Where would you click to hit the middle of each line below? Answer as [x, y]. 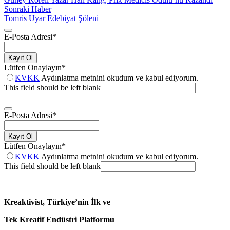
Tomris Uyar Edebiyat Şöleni [51, 18]
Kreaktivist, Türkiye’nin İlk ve [57, 202]
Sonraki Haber [28, 9]
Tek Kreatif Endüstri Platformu [59, 219]
